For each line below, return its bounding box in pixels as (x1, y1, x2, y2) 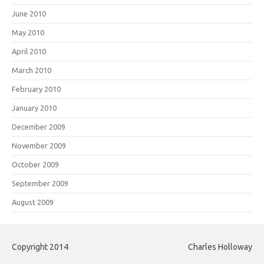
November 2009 (12, 141, 66, 150)
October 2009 (12, 160, 59, 169)
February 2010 (12, 84, 61, 93)
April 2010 (12, 47, 46, 55)
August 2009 (12, 197, 54, 206)
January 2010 (12, 103, 57, 112)
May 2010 (12, 28, 44, 37)
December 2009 (12, 122, 65, 131)
